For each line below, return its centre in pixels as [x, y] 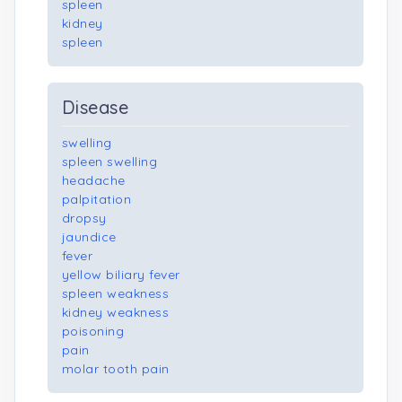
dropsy [84, 218]
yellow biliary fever [121, 275]
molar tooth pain [116, 369]
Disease [96, 107]
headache [94, 180]
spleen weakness [116, 293]
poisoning [93, 331]
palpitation [97, 199]
